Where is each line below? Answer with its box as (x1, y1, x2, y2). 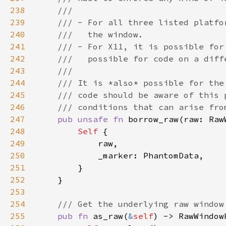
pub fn (58, 211, 93, 221)
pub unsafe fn (58, 114, 128, 124)
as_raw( (93, 211, 128, 221)
